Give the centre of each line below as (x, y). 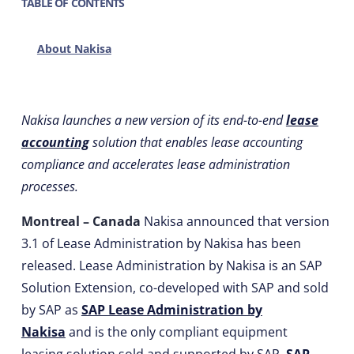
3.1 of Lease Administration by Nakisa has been (161, 243)
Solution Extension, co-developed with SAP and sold (175, 288)
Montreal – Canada (82, 221)
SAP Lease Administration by (171, 310)
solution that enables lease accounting (196, 142)
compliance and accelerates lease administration (155, 164)
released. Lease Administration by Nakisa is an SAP (171, 265)
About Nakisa (74, 49)
